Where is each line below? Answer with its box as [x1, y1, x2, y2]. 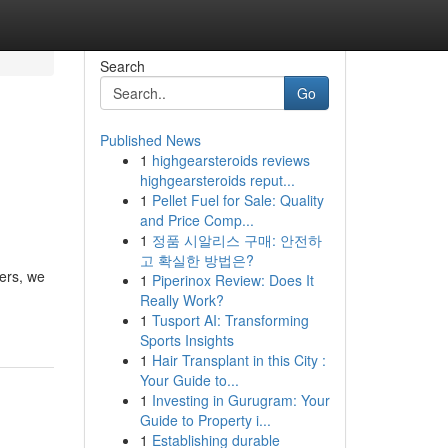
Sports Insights [139, 330, 234, 350]
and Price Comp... [139, 210, 254, 230]
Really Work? [139, 290, 224, 310]
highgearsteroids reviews [151, 150, 310, 170]
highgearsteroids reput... [139, 170, 295, 190]
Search [99, 56, 145, 76]
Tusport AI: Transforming [151, 310, 309, 330]
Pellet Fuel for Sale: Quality [151, 190, 324, 210]
